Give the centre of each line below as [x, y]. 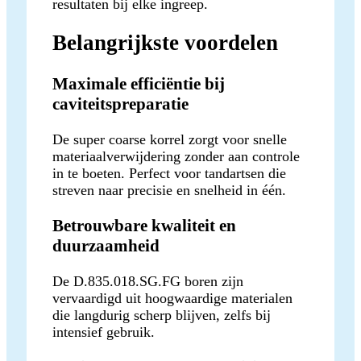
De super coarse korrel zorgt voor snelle [170, 139]
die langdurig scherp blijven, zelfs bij [162, 315]
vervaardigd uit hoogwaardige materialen [172, 298]
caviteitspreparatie [120, 104]
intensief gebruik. [104, 332]
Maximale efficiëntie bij [139, 83]
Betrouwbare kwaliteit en [144, 225]
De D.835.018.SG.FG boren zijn [148, 281]
